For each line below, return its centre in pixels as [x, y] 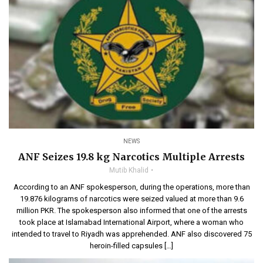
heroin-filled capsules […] [131, 245]
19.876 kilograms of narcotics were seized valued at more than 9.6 [131, 198]
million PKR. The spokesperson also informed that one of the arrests [131, 210]
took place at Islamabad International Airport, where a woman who [131, 222]
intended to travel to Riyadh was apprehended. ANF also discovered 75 [131, 234]
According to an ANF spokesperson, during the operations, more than [131, 187]
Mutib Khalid [129, 170]
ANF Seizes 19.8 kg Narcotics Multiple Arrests [131, 156]
